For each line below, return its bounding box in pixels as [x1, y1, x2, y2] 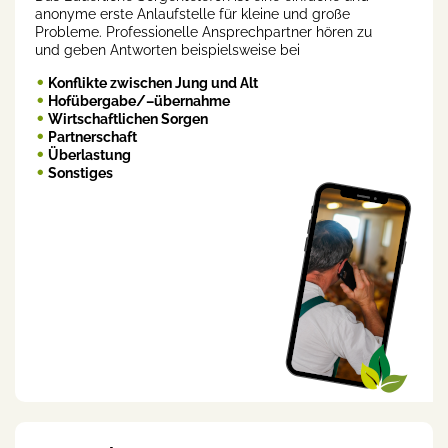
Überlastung [48, 147, 131, 164]
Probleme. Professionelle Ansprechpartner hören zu [35, 24, 372, 41]
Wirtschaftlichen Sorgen [48, 111, 208, 128]
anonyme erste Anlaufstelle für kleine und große [35, 6, 350, 23]
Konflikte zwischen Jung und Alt [48, 75, 258, 92]
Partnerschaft [48, 129, 137, 146]
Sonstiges [48, 165, 113, 182]
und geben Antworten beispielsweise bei [35, 42, 300, 59]
